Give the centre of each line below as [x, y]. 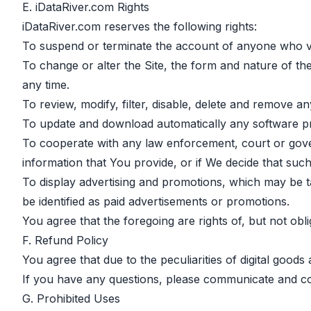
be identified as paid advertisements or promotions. [156, 201]
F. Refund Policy [65, 240]
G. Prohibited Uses [71, 299]
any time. [46, 85]
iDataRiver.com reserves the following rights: [140, 26]
